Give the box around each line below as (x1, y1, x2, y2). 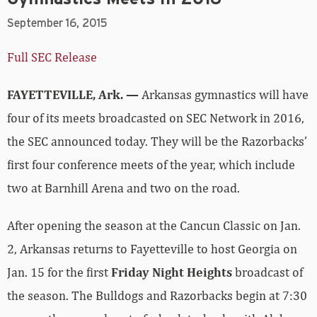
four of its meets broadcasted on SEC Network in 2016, (7, 82, 304, 98)
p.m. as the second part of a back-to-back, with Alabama (7, 283, 310, 299)
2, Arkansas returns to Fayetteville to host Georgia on (7, 213, 297, 229)
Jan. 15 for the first (7, 236, 111, 252)
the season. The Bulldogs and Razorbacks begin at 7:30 (7, 260, 307, 275)
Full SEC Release (7, 21, 97, 37)
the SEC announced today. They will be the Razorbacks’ (7, 105, 307, 121)
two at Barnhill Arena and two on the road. (7, 152, 240, 168)
